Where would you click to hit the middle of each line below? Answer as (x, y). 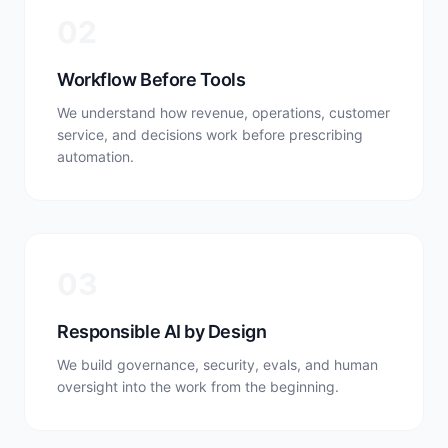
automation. (95, 156)
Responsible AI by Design (162, 331)
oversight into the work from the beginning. (198, 386)
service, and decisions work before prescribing (210, 134)
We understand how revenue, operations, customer (223, 112)
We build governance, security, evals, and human (217, 364)
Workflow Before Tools (151, 79)
